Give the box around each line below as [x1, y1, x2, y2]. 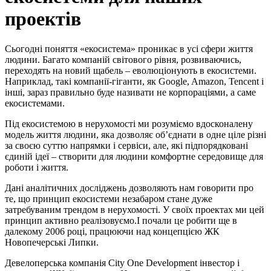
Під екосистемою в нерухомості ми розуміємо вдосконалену [5, 118, 253, 129]
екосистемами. [5, 97, 65, 108]
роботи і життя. [5, 162, 68, 172]
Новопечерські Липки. [5, 237, 99, 247]
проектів [5, 8, 81, 30]
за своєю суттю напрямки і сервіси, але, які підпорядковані [5, 140, 248, 151]
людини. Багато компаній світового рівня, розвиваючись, [5, 54, 241, 65]
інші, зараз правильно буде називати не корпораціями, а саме [5, 87, 256, 97]
